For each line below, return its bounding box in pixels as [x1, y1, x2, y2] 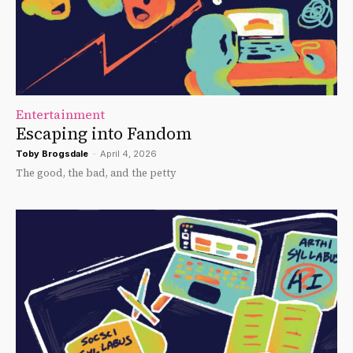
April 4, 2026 [100, 147, 157, 159]
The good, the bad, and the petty [16, 165, 176, 180]
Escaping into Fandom [16, 121, 191, 145]
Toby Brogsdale [16, 147, 88, 159]
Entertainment [16, 105, 105, 123]
